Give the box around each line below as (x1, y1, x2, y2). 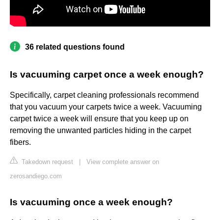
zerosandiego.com (10, 172, 62, 180)
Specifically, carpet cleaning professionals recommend (10, 91, 199, 100)
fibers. (10, 138, 31, 147)
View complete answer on (86, 158, 159, 166)
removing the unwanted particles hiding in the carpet (10, 126, 191, 135)
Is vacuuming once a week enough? (10, 197, 173, 208)
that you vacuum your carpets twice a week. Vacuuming (10, 103, 202, 111)
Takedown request (20, 158, 73, 166)
